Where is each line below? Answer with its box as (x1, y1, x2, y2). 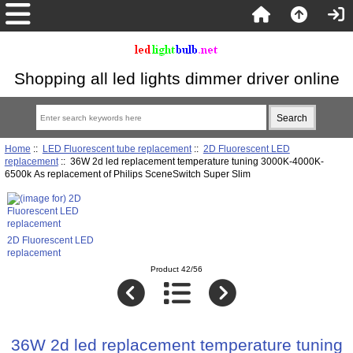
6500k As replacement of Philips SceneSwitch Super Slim (4, 168, 251, 179)
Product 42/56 (150, 265, 203, 274)
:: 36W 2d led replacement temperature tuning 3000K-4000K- (58, 155, 177, 166)
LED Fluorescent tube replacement (42, 143, 191, 154)
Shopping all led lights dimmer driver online (13, 69, 340, 87)
